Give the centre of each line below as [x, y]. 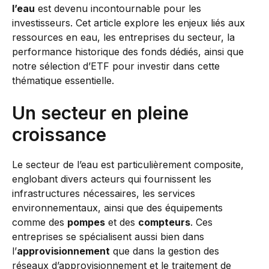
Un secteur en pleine [100, 113]
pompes [86, 222]
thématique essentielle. [63, 80]
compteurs [164, 222]
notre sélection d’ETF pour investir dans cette [116, 66]
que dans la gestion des [165, 251]
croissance [59, 134]
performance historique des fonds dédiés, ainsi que [128, 52]
